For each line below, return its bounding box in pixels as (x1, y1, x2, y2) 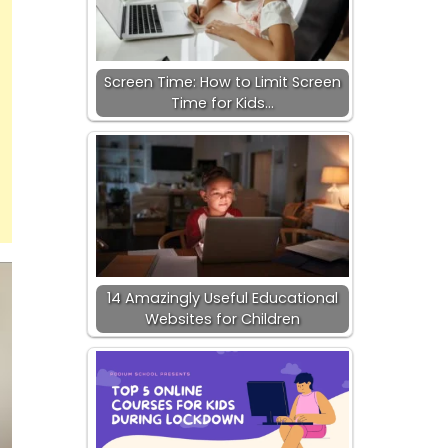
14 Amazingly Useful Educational (106, 288, 338, 308)
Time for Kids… (170, 93, 274, 113)
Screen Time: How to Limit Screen (103, 72, 341, 92)
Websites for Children (144, 309, 300, 329)
